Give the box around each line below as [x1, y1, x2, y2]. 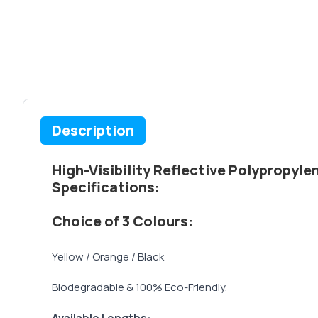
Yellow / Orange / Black [52, 249, 164, 264]
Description [52, 121, 134, 140]
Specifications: [52, 177, 160, 197]
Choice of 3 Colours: [52, 212, 193, 231]
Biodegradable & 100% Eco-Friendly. [52, 280, 227, 295]
